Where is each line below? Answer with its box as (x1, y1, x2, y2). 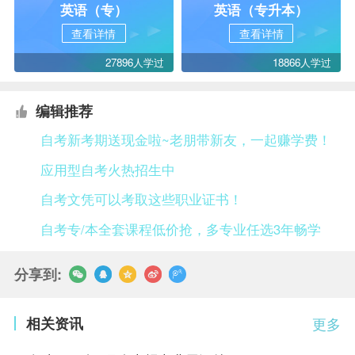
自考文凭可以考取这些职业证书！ (40, 189, 243, 209)
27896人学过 (105, 55, 164, 71)
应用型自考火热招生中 (40, 159, 176, 179)
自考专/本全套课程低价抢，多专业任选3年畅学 (40, 219, 322, 239)
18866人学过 (273, 55, 332, 71)
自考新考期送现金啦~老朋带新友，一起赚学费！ (40, 130, 332, 150)
